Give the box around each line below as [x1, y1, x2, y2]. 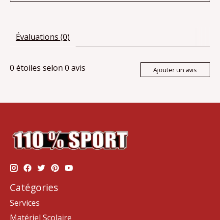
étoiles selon [14, 62, 65, 74]
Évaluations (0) [16, 31, 70, 43]
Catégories [10, 180, 58, 194]
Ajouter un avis [153, 65, 197, 74]
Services [10, 197, 40, 209]
